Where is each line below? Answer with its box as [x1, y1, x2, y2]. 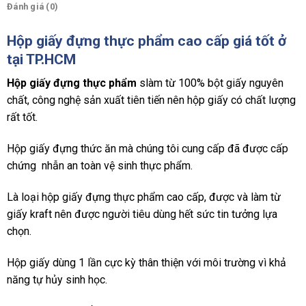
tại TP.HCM [7, 50, 76, 68]
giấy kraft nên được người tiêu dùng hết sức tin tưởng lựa [7, 207, 277, 221]
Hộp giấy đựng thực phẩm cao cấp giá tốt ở [7, 31, 286, 49]
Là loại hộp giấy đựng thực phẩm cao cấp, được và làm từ [7, 190, 281, 204]
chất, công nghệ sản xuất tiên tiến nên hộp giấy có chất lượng [7, 94, 296, 107]
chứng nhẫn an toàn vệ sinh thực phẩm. [7, 158, 193, 172]
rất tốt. [7, 111, 38, 124]
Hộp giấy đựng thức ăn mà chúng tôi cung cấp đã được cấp [7, 141, 288, 155]
